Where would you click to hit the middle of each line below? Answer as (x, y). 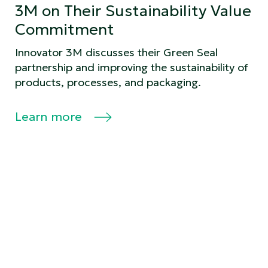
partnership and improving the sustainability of (132, 67)
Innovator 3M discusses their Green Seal (116, 52)
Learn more (50, 116)
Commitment (65, 29)
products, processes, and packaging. (108, 82)
